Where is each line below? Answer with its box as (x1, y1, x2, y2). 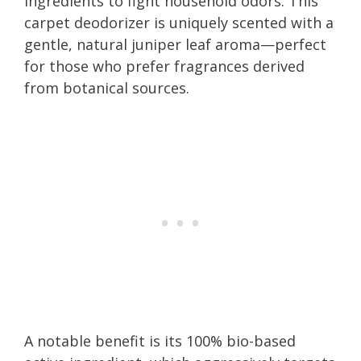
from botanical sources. (24, 77, 189, 98)
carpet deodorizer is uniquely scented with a (24, 12, 334, 32)
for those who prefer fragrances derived (24, 56, 305, 76)
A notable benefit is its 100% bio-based (24, 330, 296, 351)
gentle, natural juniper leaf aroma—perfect (24, 34, 326, 54)
